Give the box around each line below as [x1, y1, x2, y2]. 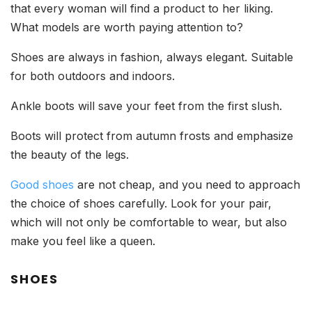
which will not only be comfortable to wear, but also [10, 215, 287, 229]
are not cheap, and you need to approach [74, 178, 300, 192]
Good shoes [10, 178, 74, 192]
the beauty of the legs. [10, 148, 129, 162]
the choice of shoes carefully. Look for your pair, [10, 196, 272, 210]
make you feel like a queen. [10, 234, 155, 248]
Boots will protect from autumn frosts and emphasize [10, 129, 293, 143]
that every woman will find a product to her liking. [10, 1, 273, 15]
